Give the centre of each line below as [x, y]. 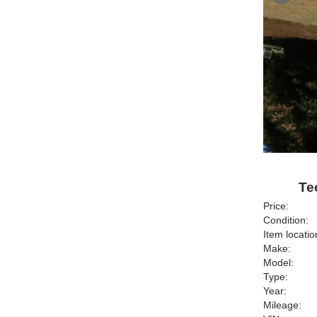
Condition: [286, 220]
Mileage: [282, 305]
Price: [276, 206]
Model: [278, 263]
